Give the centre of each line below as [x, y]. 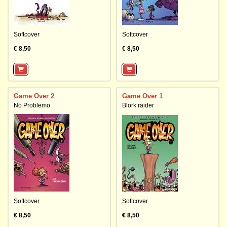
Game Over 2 [34, 96]
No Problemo [32, 105]
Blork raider [138, 105]
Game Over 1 [142, 96]
